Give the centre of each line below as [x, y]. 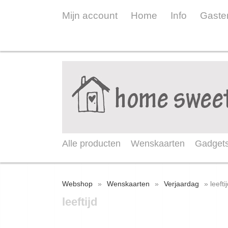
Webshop [77, 184]
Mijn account [90, 16]
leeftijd [80, 202]
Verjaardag [181, 184]
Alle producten [91, 144]
